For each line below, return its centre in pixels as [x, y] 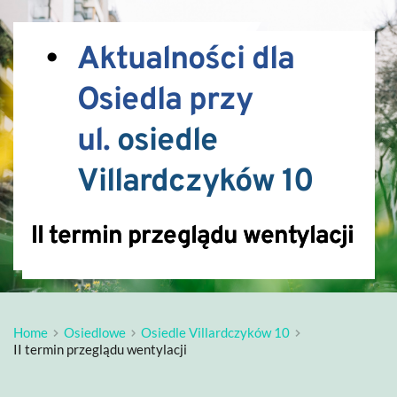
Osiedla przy [165, 101]
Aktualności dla [186, 60]
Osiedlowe [94, 332]
